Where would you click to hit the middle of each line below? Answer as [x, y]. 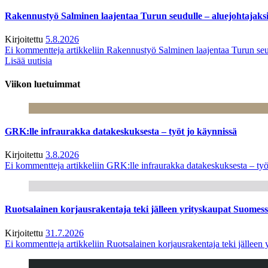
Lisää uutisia [28, 61]
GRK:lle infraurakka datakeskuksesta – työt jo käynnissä [121, 131]
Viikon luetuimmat [42, 84]
